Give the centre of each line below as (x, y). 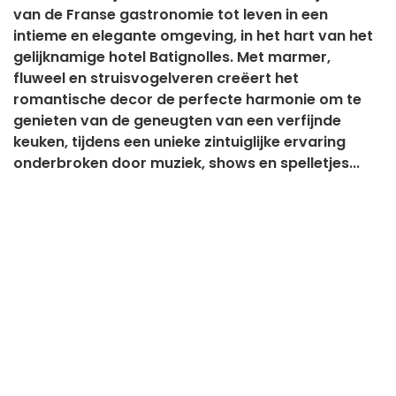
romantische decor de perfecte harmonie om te (187, 100)
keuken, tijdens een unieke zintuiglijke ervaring (179, 142)
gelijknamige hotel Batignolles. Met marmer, (172, 57)
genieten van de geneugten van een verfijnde (177, 121)
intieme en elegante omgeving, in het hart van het (193, 36)
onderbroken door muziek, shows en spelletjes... (187, 164)
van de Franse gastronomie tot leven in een (171, 15)
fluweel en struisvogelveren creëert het (156, 79)
